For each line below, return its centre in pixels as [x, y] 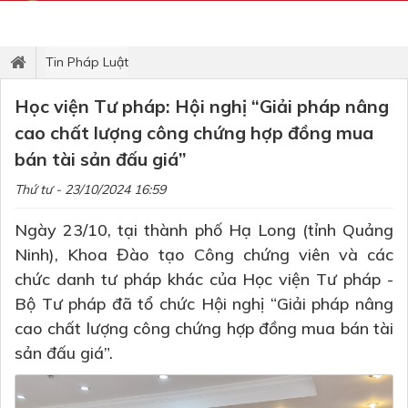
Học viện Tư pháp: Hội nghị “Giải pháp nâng [202, 106]
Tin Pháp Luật [87, 62]
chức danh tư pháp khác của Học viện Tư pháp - [204, 279]
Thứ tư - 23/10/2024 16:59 [90, 189]
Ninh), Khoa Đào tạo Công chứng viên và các [204, 255]
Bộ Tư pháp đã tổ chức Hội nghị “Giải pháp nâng [204, 304]
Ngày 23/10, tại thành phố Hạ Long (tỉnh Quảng [204, 230]
